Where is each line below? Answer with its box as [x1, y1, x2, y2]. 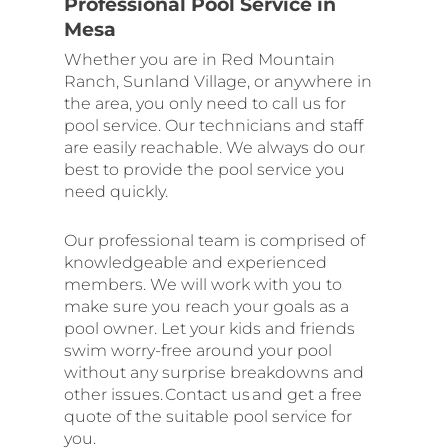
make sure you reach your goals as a [64, 296, 349, 316]
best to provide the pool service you [64, 159, 345, 179]
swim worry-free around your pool [64, 340, 332, 360]
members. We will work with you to [64, 274, 342, 294]
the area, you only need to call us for [64, 93, 346, 113]
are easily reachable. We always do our [64, 137, 365, 157]
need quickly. [64, 181, 168, 201]
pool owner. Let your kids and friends [64, 318, 355, 338]
